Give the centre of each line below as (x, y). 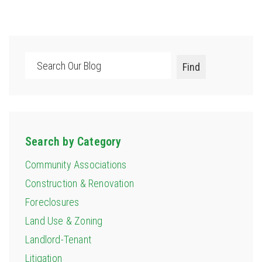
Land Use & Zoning (64, 221)
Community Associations (76, 165)
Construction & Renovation (80, 184)
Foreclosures (52, 202)
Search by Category (73, 142)
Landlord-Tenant (58, 240)
